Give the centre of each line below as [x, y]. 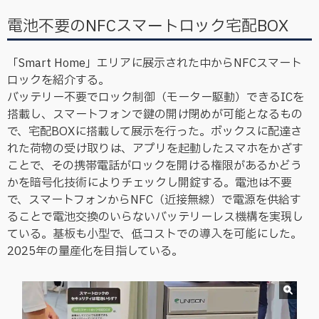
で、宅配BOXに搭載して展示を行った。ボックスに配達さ [155, 131]
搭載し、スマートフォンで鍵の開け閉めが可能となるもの [155, 114]
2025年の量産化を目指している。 [95, 251]
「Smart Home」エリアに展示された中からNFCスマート [155, 63]
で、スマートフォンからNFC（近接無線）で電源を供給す [154, 200]
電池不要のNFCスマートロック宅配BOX [148, 26]
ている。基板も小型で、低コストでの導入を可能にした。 [155, 234]
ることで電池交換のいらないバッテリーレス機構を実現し [155, 217]
